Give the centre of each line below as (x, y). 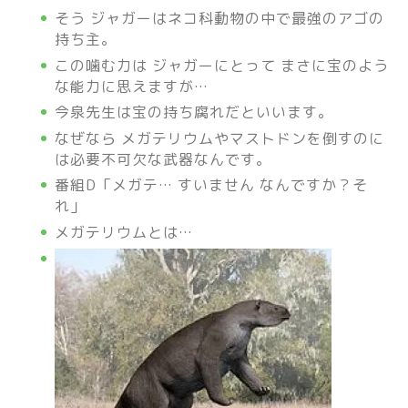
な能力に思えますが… (132, 86)
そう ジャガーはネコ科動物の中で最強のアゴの (219, 19)
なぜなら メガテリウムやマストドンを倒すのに (219, 138)
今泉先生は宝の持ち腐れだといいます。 (194, 112)
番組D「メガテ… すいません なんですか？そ (211, 185)
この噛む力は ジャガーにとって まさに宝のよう (222, 65)
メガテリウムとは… (124, 232)
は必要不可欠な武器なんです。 (163, 159)
